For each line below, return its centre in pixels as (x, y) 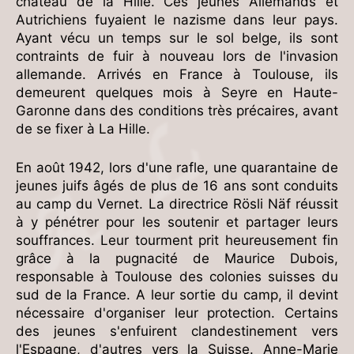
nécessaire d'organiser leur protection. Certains (177, 313)
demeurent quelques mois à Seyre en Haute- (177, 92)
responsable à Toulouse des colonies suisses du (177, 276)
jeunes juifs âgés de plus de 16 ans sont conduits (177, 185)
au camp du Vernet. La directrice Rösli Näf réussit (177, 203)
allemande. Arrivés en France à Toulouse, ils (177, 74)
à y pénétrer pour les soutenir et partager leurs (177, 222)
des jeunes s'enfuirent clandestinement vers (177, 331)
